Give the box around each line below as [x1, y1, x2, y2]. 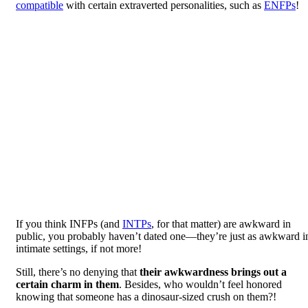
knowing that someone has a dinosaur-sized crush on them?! [16, 290, 276, 302]
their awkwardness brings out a [140, 265, 287, 278]
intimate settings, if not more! [16, 242, 142, 254]
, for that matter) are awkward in [151, 217, 291, 230]
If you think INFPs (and [16, 217, 122, 230]
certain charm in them [16, 278, 119, 290]
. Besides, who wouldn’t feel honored [119, 278, 282, 290]
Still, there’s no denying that [16, 265, 140, 278]
